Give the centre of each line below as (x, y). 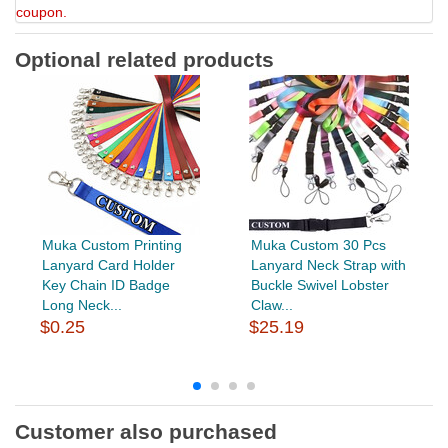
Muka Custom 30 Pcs (318, 244)
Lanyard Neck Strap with (328, 264)
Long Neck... (81, 304)
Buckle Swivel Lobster (319, 284)
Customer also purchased (146, 431)
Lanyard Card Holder (108, 264)
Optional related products (144, 59)
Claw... (271, 304)
